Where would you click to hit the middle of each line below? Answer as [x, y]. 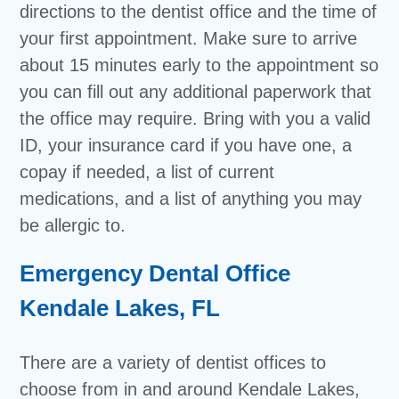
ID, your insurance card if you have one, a [186, 145]
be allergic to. [73, 225]
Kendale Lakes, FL [120, 308]
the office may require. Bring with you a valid [195, 118]
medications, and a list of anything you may [191, 199]
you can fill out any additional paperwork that [196, 92]
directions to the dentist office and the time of [199, 12]
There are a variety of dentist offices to [173, 362]
